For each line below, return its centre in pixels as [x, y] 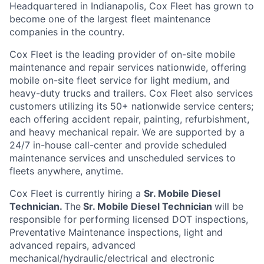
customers [33, 106]
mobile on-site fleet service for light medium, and [120, 80]
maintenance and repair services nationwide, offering [128, 67]
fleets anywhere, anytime [65, 171]
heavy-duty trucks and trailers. [78, 93]
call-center [98, 145]
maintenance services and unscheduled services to [123, 158]
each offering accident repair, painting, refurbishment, [129, 119]
